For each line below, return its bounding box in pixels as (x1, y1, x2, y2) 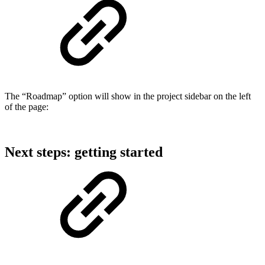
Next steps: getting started (5, 144, 163, 160)
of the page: (5, 102, 49, 112)
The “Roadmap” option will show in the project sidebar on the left (5, 91, 251, 102)
